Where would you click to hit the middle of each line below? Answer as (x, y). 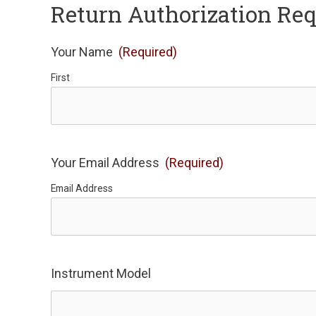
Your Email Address (105, 162)
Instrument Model (101, 273)
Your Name (82, 51)
